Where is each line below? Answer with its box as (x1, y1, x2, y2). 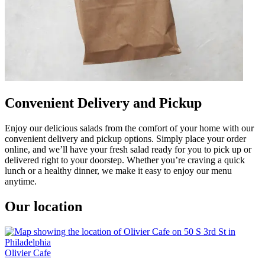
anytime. (5, 176, 37, 186)
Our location (5, 198, 82, 214)
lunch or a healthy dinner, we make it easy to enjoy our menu (5, 165, 232, 176)
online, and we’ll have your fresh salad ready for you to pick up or (5, 144, 251, 154)
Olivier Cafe (5, 247, 51, 258)
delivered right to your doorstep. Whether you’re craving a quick (5, 154, 245, 165)
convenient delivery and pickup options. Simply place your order (5, 133, 246, 144)
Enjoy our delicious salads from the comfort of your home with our (5, 122, 254, 133)
